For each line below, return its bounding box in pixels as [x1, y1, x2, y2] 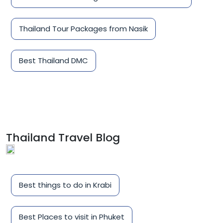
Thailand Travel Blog [6, 130, 120, 146]
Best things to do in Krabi [19, 180, 111, 191]
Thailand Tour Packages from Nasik [19, 23, 148, 34]
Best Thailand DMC [19, 55, 88, 66]
